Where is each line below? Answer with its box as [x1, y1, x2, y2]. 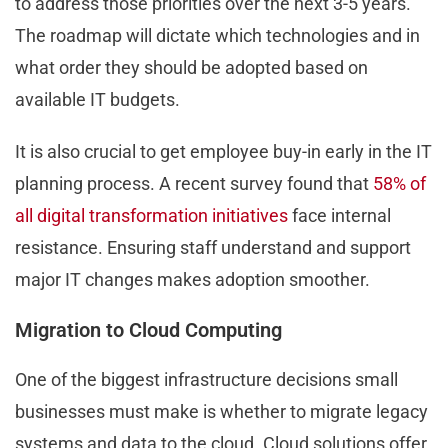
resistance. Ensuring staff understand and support [15, 237, 411, 259]
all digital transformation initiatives [15, 205, 288, 227]
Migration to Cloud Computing [15, 318, 287, 343]
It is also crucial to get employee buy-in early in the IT [15, 141, 432, 163]
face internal [288, 205, 391, 227]
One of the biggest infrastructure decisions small [15, 369, 398, 391]
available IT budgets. [15, 89, 184, 111]
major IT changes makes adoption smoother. [15, 269, 374, 291]
